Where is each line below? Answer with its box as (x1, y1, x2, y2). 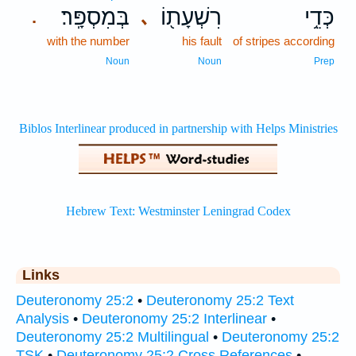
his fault (182, 34, 222, 48)
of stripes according (233, 34, 335, 48)
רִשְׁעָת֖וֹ (161, 5, 222, 29)
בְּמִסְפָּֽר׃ (61, 5, 130, 29)
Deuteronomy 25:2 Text (146, 292, 294, 308)
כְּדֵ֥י (304, 5, 335, 29)
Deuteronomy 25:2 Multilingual (16, 329, 209, 345)
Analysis (16, 311, 69, 327)
